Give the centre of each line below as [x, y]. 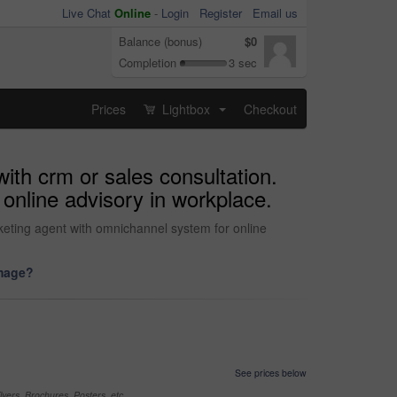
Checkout [270, 109]
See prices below [271, 373]
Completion [148, 62]
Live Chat [88, 13]
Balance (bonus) [160, 41]
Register [221, 13]
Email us [275, 13]
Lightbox [186, 109]
